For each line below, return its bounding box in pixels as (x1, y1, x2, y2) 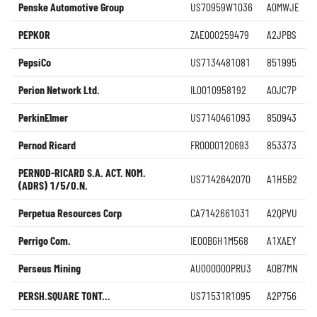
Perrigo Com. (18, 234, 71, 247)
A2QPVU (267, 206, 297, 219)
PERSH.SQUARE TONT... (18, 289, 110, 302)
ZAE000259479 (190, 28, 249, 41)
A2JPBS (267, 28, 296, 41)
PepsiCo (18, 55, 51, 69)
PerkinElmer (18, 110, 68, 124)
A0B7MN (267, 261, 298, 275)
